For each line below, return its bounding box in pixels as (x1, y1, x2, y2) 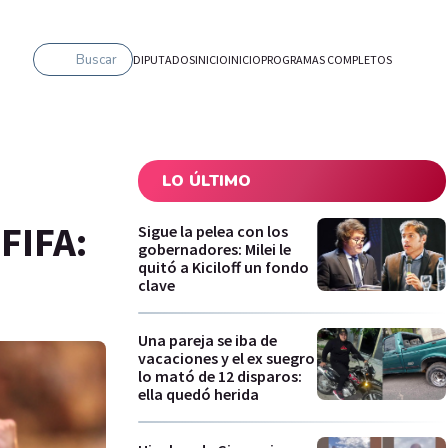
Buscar (76, 50, 117, 69)
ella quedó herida (138, 384, 259, 405)
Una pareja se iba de (138, 330, 277, 351)
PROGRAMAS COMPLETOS (261, 51, 392, 67)
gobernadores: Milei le (138, 238, 291, 259)
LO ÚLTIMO (162, 170, 251, 192)
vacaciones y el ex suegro (138, 348, 315, 369)
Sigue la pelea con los (138, 220, 288, 241)
